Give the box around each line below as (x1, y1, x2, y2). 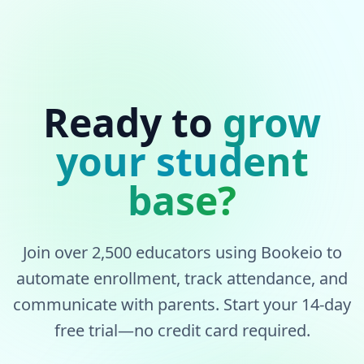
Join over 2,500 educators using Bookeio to (22, 241, 342, 263)
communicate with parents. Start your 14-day (13, 293, 351, 315)
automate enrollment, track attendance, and (16, 267, 348, 289)
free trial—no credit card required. (54, 319, 310, 341)
